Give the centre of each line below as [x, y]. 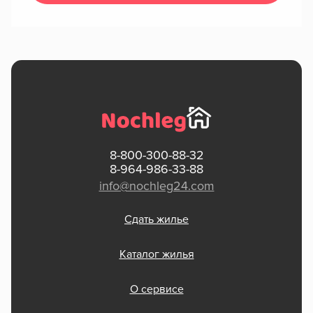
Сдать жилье [156, 220]
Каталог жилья [156, 255]
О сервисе [156, 290]
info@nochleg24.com [156, 187]
